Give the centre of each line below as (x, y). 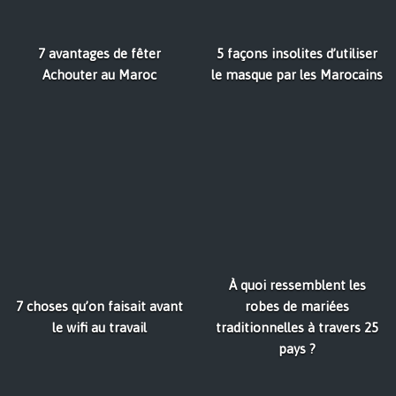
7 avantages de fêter (99, 53)
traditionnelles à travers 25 (297, 327)
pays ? (297, 349)
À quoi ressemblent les (297, 285)
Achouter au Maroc (99, 75)
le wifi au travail (99, 327)
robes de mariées (297, 306)
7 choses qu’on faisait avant (99, 306)
